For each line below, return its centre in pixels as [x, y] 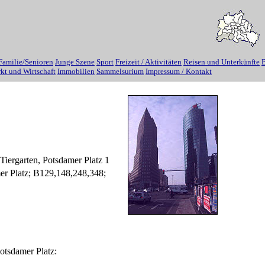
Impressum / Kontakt [179, 71]
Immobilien [76, 71]
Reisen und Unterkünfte [222, 62]
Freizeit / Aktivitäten [148, 62]
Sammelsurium [120, 71]
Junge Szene [75, 62]
